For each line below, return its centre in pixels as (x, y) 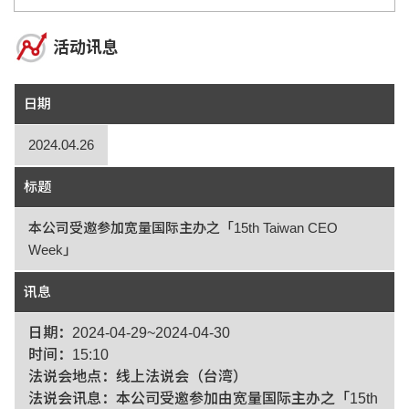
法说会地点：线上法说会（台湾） (138, 377)
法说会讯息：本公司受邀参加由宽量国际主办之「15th (203, 399)
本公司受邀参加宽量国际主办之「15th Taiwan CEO (183, 228)
